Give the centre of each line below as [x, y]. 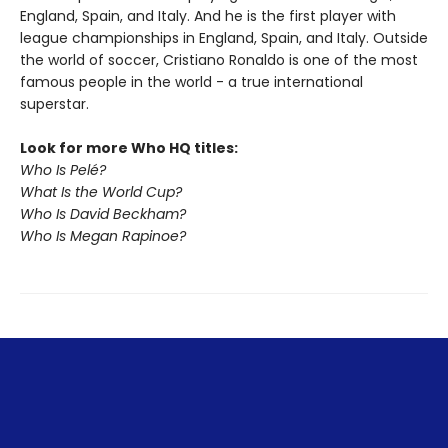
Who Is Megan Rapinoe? [103, 236]
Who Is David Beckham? [103, 214]
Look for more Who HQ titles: [129, 148]
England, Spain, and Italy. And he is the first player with [208, 16]
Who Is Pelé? [63, 170]
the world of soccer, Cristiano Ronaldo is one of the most [219, 60]
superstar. [54, 104]
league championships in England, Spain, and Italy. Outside [224, 38]
